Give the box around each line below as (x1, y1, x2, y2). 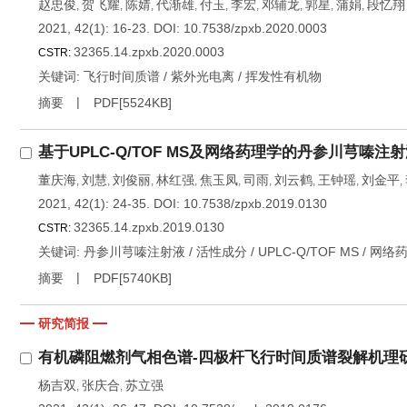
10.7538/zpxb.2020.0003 (184, 21, 327, 35)
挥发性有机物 (245, 69, 322, 84)
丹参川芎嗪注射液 (84, 244, 185, 259)
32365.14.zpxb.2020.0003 (74, 45, 224, 59)
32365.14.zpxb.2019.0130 (74, 220, 224, 234)
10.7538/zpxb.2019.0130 (184, 196, 327, 211)
